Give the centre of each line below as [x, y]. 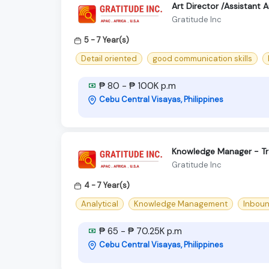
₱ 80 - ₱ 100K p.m [136, 86]
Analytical [100, 204]
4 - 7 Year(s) [107, 185]
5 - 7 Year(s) [107, 40]
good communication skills [202, 58]
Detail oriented [109, 58]
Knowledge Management [181, 204]
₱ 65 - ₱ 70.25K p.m [139, 231]
